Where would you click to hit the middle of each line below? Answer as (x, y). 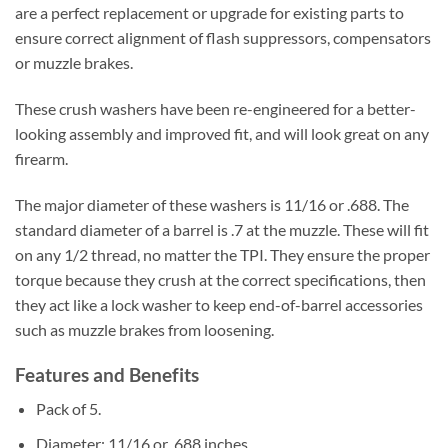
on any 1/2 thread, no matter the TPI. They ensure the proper (222, 254)
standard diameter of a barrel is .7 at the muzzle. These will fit (222, 229)
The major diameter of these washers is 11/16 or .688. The (212, 204)
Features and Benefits (107, 374)
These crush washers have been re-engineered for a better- (215, 109)
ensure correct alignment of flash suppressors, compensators (223, 38)
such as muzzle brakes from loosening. (144, 329)
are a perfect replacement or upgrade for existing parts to (209, 13)
